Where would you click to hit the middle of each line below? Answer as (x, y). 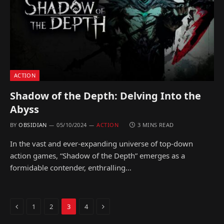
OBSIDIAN (33, 125)
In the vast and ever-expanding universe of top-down (101, 143)
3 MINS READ (155, 125)
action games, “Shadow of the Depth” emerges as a (97, 155)
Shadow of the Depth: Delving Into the (105, 96)
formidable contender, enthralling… (71, 167)
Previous (32, 206)
